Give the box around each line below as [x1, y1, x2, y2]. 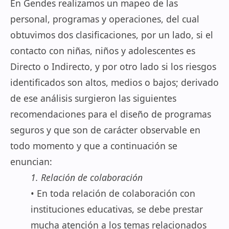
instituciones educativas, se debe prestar [31, 203, 203, 215]
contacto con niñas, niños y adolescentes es [10, 44, 195, 57]
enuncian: [10, 155, 52, 168]
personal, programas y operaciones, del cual [10, 13, 199, 25]
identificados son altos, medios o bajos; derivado [10, 76, 219, 88]
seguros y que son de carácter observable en [10, 124, 200, 136]
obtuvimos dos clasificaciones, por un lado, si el [10, 29, 213, 41]
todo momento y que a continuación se [10, 140, 177, 152]
